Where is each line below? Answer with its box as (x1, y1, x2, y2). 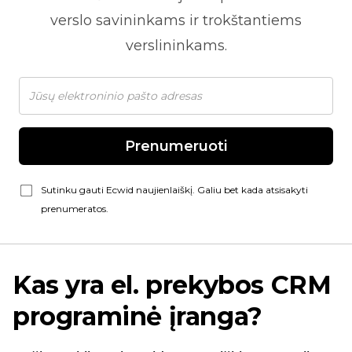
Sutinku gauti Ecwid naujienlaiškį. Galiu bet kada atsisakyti (41, 184, 308, 196)
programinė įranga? (13, 301, 262, 332)
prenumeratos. (41, 203, 108, 214)
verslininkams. (125, 37, 227, 54)
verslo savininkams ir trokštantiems (50, 12, 302, 29)
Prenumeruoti (125, 137, 227, 155)
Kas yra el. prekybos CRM (13, 269, 332, 300)
